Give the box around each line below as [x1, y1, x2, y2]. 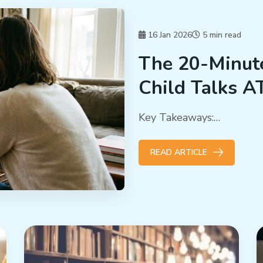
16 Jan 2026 [146, 29, 192, 41]
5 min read [200, 29, 241, 41]
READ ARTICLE [150, 146, 210, 158]
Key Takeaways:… [139, 110, 220, 124]
